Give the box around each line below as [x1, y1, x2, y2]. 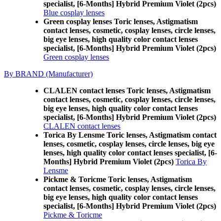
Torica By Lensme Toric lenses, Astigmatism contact [43, 131, 217, 139]
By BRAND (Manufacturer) [4, 70, 93, 78]
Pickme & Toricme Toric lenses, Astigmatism [43, 175, 192, 184]
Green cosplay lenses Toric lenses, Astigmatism [43, 17, 198, 26]
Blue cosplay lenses [43, 8, 105, 17]
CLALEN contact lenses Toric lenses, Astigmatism [43, 86, 211, 95]
